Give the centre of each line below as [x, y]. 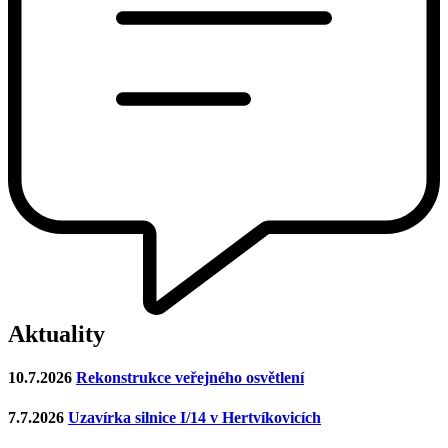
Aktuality [56, 334]
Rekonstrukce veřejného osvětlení [190, 378]
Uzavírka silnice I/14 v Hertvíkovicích [194, 417]
